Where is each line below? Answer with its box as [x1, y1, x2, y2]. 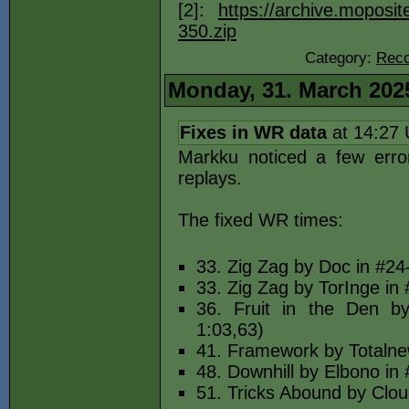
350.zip [178, 21, 236, 41]
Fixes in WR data [180, 122, 327, 142]
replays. [178, 168, 242, 188]
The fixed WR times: [178, 210, 343, 230]
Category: [305, 49, 376, 67]
